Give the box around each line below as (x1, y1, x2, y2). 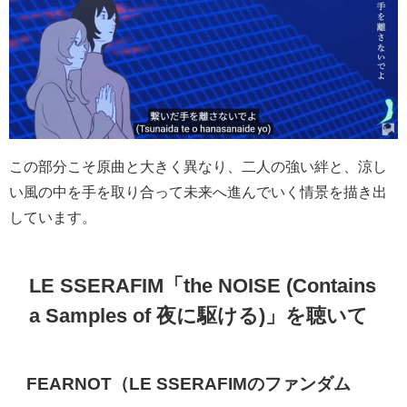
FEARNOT (26, 374, 113, 392)
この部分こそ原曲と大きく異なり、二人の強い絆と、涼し (9, 158, 387, 174)
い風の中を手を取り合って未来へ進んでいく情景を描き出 (9, 184, 387, 199)
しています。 (9, 209, 96, 224)
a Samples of (29, 304, 157, 325)
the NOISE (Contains (184, 274, 377, 295)
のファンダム (247, 374, 352, 392)
